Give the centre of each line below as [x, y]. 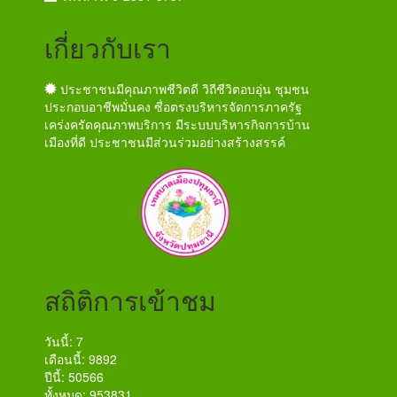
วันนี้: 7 [64, 341]
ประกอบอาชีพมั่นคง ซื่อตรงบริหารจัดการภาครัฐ [173, 106]
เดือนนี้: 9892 [81, 358]
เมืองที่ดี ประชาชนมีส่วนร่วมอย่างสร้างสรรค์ [165, 141]
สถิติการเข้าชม [130, 300]
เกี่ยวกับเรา [108, 47]
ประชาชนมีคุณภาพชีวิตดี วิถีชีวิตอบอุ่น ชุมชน [183, 88]
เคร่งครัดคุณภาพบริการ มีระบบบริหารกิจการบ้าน [177, 124]
